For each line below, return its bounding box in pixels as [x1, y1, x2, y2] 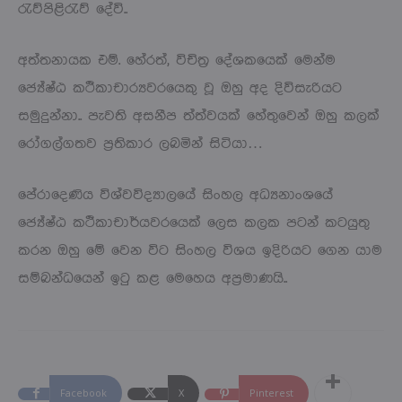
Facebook [60, 385, 107, 399]
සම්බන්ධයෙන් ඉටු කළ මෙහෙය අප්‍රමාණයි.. [18, 270, 287, 286]
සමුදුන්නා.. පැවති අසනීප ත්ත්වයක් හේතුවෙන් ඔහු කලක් [18, 108, 380, 124]
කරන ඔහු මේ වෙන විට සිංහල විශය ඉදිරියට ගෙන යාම [18, 242, 382, 258]
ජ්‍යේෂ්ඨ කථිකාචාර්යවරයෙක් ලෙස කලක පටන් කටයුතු [18, 214, 370, 231]
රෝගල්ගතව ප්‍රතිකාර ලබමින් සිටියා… [18, 135, 263, 152]
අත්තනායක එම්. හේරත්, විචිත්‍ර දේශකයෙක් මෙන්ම [18, 52, 336, 68]
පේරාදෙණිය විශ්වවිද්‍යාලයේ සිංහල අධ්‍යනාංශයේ [18, 187, 333, 203]
